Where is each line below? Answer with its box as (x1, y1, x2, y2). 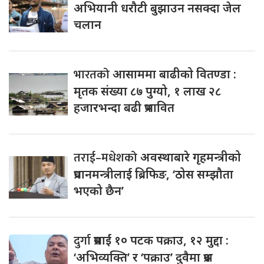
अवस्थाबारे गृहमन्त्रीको (140, 149, 241, 166)
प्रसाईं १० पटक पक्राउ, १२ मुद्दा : (94, 232, 229, 249)
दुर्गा (74, 231, 94, 252)
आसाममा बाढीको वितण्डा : (113, 66, 236, 82)
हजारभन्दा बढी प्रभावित (74, 100, 174, 116)
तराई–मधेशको (74, 148, 140, 169)
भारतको (74, 65, 113, 85)
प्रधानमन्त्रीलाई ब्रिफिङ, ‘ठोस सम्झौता (74, 166, 233, 183)
